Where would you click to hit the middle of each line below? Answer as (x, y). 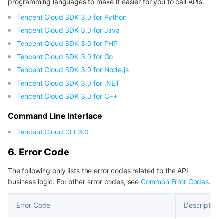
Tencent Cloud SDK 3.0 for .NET (68, 83)
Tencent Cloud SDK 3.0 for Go (65, 56)
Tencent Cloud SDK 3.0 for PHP (67, 43)
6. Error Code (39, 152)
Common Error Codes (175, 182)
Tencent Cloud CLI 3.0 (53, 132)
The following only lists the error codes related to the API (98, 170)
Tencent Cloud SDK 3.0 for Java (68, 30)
